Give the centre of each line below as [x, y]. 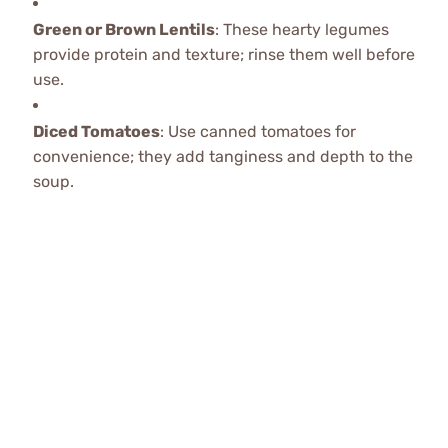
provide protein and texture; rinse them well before [223, 54]
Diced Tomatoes [96, 131]
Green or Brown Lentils [123, 29]
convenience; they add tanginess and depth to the [222, 156]
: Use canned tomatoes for [257, 131]
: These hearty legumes [301, 29]
